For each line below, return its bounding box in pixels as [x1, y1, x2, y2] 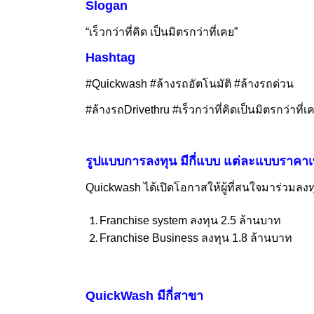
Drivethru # [124, 104, 179, 116]
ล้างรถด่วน [240, 78, 294, 90]
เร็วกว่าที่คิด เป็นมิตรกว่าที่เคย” [89, 26, 238, 39]
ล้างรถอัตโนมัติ [156, 78, 234, 90]
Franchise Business [100, 232, 201, 245]
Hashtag [86, 50, 135, 65]
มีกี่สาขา [153, 289, 203, 303]
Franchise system [100, 214, 190, 227]
